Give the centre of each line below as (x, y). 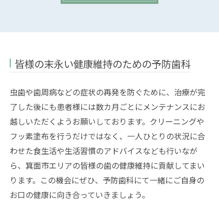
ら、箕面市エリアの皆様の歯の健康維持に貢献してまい (107, 165)
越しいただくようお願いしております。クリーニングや (107, 121)
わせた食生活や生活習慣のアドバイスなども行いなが (104, 150)
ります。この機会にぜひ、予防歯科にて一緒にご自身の (107, 180)
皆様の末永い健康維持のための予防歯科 (103, 63)
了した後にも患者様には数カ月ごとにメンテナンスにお (108, 106)
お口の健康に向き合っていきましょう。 (80, 194)
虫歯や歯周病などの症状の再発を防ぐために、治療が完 (108, 92)
